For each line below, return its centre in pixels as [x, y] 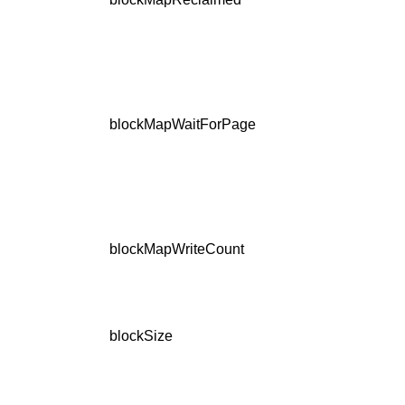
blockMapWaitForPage [183, 125]
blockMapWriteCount [177, 250]
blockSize [141, 336]
